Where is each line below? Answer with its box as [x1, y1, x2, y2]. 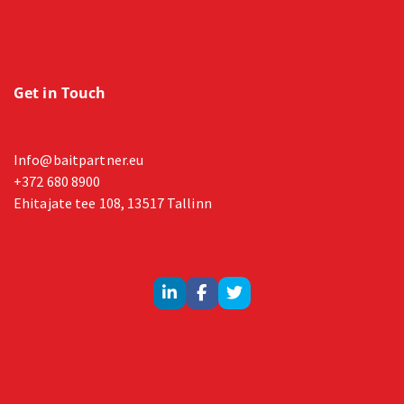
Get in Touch [14, 82, 106, 103]
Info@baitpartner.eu [14, 150, 144, 169]
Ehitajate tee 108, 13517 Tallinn [14, 193, 212, 212]
